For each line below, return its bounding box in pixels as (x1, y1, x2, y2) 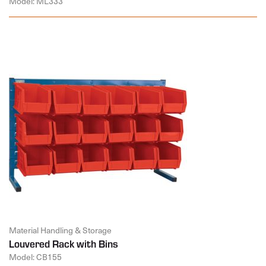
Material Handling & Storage (9, 223, 112, 236)
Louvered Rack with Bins (9, 236, 118, 251)
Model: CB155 (9, 250, 62, 263)
